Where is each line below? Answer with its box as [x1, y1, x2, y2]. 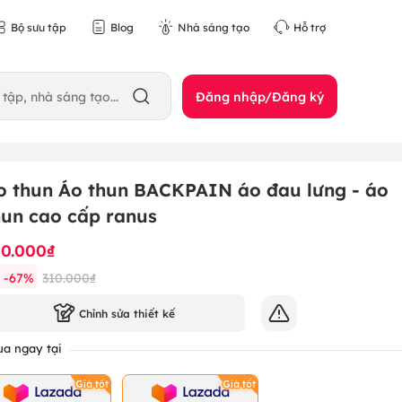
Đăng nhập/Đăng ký [196, 87, 324, 105]
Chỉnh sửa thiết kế [78, 306, 175, 320]
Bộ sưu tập [10, 20, 66, 34]
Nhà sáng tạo [177, 20, 249, 34]
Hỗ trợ [293, 20, 326, 34]
